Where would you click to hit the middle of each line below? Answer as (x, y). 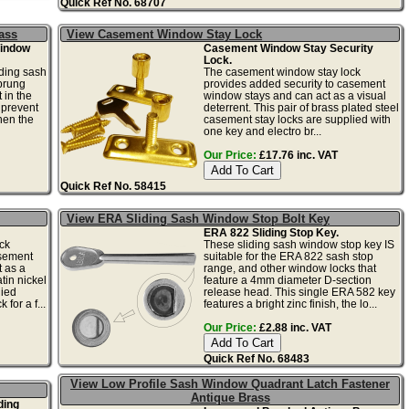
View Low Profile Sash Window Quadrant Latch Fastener (230, 383)
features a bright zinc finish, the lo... (290, 303)
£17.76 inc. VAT (297, 154)
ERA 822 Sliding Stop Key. (271, 232)
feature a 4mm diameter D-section (287, 279)
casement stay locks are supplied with (297, 119)
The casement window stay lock (282, 71)
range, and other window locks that (289, 267)
